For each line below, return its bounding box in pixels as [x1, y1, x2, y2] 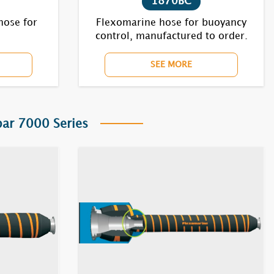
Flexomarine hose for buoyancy [96, 18, 246, 28]
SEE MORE [150, 61, 192, 68]
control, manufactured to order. [95, 32, 248, 41]
